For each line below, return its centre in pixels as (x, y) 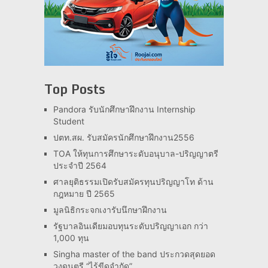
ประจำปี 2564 (80, 165)
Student (68, 121)
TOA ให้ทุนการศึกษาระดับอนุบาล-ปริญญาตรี (135, 153)
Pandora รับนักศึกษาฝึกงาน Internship (124, 109)
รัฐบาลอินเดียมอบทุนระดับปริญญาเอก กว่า (130, 226)
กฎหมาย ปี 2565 (84, 193)
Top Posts (74, 89)
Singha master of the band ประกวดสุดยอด (134, 254)
